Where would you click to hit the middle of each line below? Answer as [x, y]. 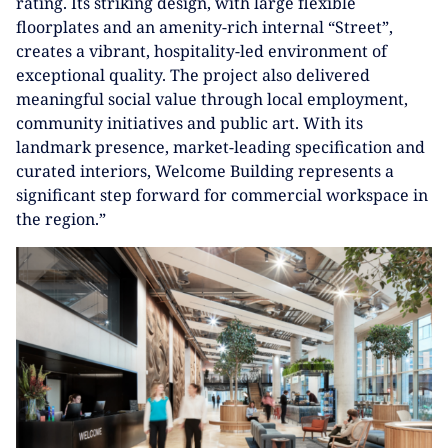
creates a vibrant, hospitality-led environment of [201, 50]
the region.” [61, 218]
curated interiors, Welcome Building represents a [205, 170]
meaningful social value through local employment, [212, 98]
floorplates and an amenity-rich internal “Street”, [204, 26]
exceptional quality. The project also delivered [193, 74]
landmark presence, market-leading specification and [220, 146]
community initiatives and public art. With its [189, 122]
